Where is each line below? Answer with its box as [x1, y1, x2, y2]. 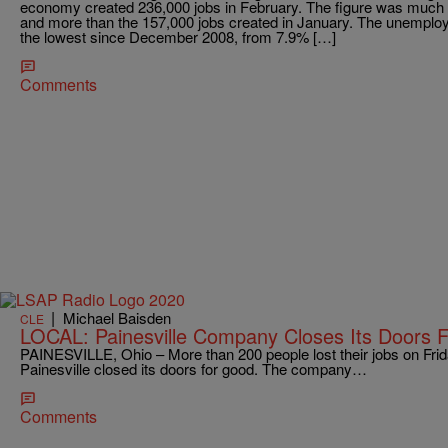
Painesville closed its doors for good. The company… [20, 358, 367, 380]
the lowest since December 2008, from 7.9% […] [20, 25, 336, 47]
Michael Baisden [63, 307, 171, 329]
